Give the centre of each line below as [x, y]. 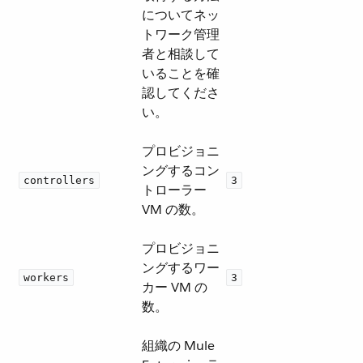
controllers [59, 180]
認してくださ [181, 93]
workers [46, 278]
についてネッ [181, 15]
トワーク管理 [181, 34]
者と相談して [181, 54]
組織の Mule [178, 346]
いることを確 [181, 73]
